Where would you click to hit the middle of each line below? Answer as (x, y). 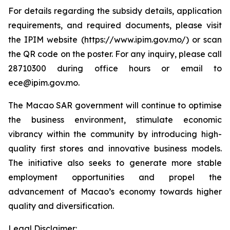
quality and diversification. (61, 206)
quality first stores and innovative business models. (115, 148)
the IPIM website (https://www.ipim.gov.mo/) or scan (115, 40)
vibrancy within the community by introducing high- (115, 134)
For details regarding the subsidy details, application (115, 11)
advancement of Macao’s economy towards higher (115, 191)
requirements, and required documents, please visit (115, 25)
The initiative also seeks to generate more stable (115, 163)
